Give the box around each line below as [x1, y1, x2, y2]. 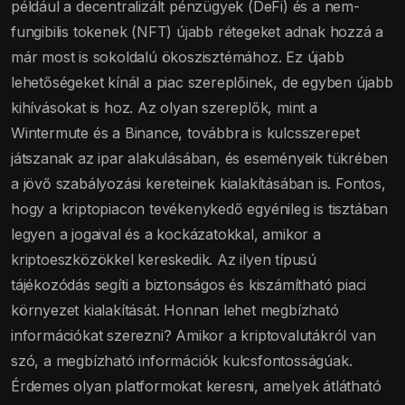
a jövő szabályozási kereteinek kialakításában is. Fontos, [11, 174, 386, 193]
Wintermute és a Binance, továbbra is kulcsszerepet [11, 124, 360, 143]
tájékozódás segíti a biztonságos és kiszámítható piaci [11, 276, 367, 295]
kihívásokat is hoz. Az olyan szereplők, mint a [11, 99, 317, 118]
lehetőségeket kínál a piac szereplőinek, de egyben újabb [11, 73, 393, 92]
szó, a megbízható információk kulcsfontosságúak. [11, 352, 353, 371]
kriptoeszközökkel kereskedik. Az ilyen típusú [11, 250, 316, 269]
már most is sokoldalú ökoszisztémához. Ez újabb [11, 48, 344, 67]
